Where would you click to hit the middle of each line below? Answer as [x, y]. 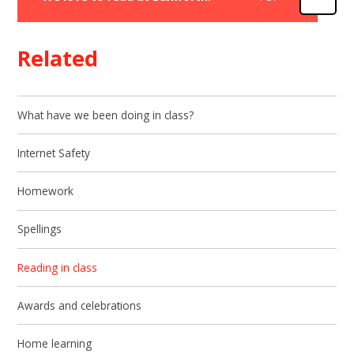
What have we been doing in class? [106, 115]
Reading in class [58, 267]
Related [58, 58]
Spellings [40, 229]
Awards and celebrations [80, 305]
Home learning [55, 344]
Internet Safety [54, 153]
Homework [46, 191]
